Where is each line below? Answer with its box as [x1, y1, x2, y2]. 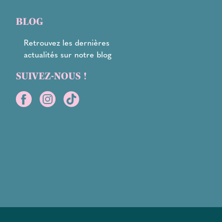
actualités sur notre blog [24, 49, 111, 60]
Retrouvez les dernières [24, 37, 110, 49]
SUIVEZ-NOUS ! [16, 70, 87, 82]
